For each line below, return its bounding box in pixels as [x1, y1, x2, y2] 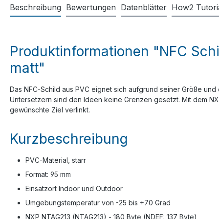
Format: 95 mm [25, 170, 71, 178]
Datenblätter [121, 2, 167, 12]
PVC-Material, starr [25, 155, 86, 164]
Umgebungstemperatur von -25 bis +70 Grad [25, 198, 171, 207]
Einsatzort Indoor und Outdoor [25, 184, 123, 193]
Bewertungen [66, 2, 116, 12]
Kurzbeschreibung [10, 130, 128, 147]
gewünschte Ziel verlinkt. [10, 105, 90, 114]
